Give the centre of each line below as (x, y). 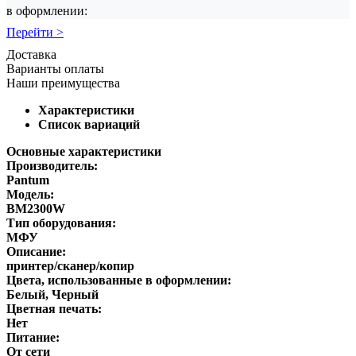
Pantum (28, 180)
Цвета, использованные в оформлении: (119, 280)
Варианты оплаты (55, 68)
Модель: (30, 194)
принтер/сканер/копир (70, 265)
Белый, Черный (52, 294)
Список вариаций (89, 124)
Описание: (36, 251)
